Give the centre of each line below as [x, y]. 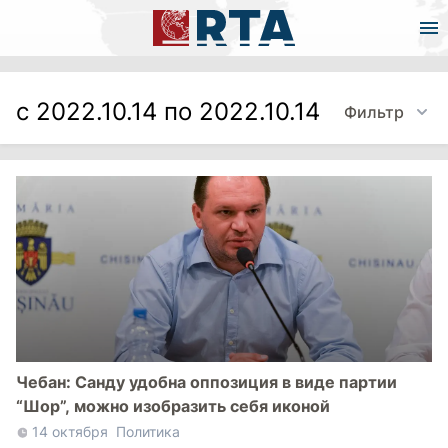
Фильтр [374, 112]
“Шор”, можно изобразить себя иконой [173, 405]
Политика [148, 431]
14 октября [70, 431]
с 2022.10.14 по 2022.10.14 [168, 111]
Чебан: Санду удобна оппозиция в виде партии [206, 381]
